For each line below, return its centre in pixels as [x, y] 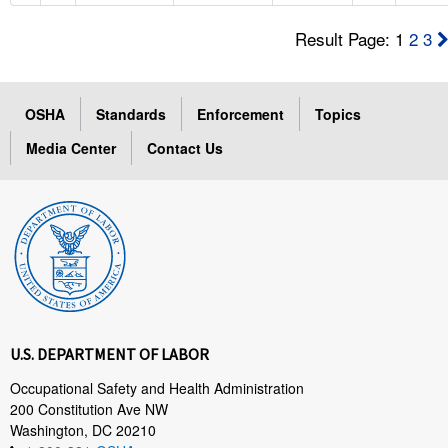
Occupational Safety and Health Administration [157, 387]
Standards [131, 113]
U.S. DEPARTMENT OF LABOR [109, 353]
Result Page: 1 [352, 38]
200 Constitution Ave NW [89, 408]
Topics [338, 113]
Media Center [71, 147]
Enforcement [240, 113]
